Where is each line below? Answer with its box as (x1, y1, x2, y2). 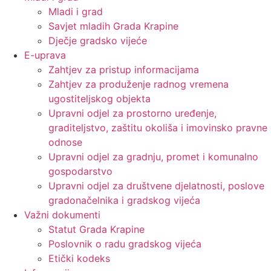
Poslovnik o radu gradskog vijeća (48, 238, 201, 250)
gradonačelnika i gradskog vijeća (48, 194, 200, 207)
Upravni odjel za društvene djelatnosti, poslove (48, 180, 264, 192)
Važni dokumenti (24, 209, 100, 221)
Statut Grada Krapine (48, 223, 145, 236)
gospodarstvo (48, 165, 113, 178)
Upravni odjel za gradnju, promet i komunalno (48, 151, 258, 163)
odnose (48, 136, 82, 149)
